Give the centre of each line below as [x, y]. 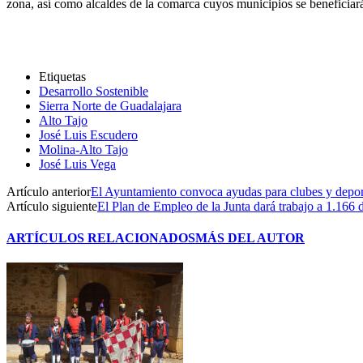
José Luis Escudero [88, 135]
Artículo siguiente [52, 206]
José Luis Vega [77, 164]
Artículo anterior [49, 191]
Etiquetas [62, 76]
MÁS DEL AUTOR [250, 238]
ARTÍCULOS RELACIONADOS [101, 238]
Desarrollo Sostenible [94, 91]
